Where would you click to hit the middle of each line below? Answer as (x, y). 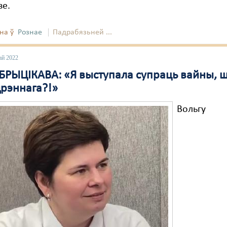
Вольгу (192, 109)
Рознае (30, 32)
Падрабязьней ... (83, 32)
